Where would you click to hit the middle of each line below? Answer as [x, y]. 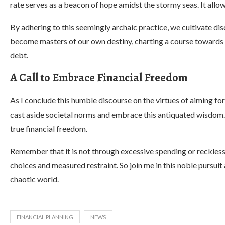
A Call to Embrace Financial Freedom [99, 78]
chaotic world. [34, 179]
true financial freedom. [49, 128]
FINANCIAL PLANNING [45, 217]
